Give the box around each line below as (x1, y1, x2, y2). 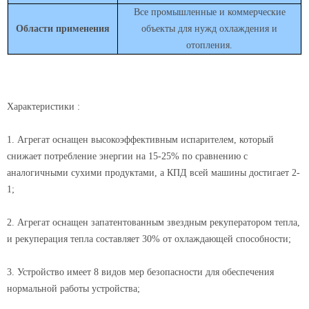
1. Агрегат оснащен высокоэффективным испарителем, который (7, 134, 274, 146)
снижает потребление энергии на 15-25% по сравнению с (7, 151, 248, 162)
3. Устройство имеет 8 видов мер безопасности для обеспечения (7, 267, 274, 278)
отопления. (186, 40, 232, 51)
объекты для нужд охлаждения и (141, 23, 277, 34)
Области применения (16, 23, 110, 34)
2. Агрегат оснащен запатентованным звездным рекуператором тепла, (7, 217, 300, 228)
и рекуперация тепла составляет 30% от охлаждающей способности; (7, 234, 291, 245)
